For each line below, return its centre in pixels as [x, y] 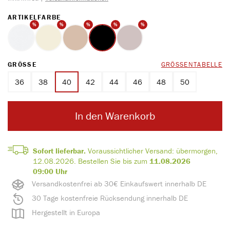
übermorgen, [197, 150]
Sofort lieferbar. [59, 150]
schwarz [115, 42]
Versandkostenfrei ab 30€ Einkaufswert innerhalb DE [119, 184]
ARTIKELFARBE [34, 17]
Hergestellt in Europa [66, 213]
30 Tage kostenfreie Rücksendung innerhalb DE [110, 198]
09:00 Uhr [50, 171]
